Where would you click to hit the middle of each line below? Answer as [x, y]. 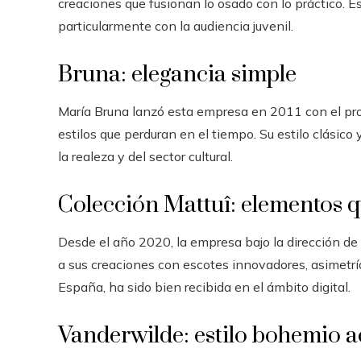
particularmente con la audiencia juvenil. [176, 26]
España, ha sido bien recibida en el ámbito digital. [204, 287]
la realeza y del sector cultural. [145, 156]
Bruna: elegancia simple [177, 75]
